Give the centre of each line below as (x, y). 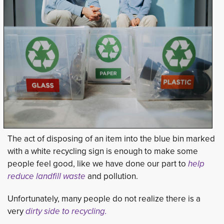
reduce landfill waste (46, 176)
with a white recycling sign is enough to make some (103, 151)
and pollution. (112, 176)
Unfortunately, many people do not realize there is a (104, 199)
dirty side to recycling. (66, 211)
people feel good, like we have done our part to (97, 164)
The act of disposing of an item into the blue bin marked (111, 139)
